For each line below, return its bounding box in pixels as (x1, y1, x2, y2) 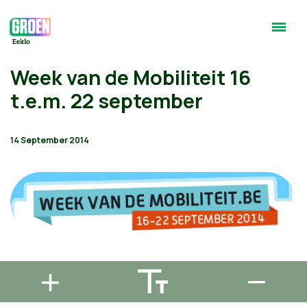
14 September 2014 (10, 134, 89, 146)
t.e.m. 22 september (10, 87, 203, 114)
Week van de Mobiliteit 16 (10, 64, 251, 91)
